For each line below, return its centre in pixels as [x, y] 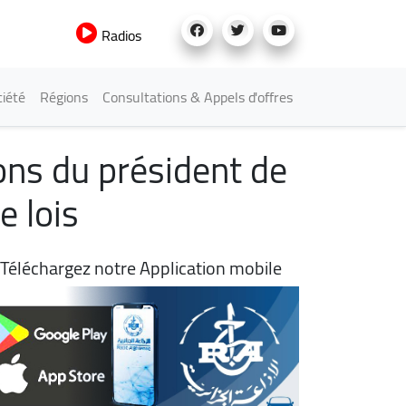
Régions [64, 97]
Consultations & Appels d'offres [198, 97]
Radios [120, 35]
